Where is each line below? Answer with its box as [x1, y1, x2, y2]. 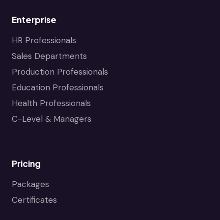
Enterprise [12, 14, 56, 25]
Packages [12, 178, 49, 190]
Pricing [12, 158, 41, 169]
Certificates [12, 194, 57, 205]
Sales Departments [12, 50, 87, 61]
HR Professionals [12, 34, 76, 46]
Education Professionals [12, 82, 104, 93]
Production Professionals [12, 66, 108, 77]
